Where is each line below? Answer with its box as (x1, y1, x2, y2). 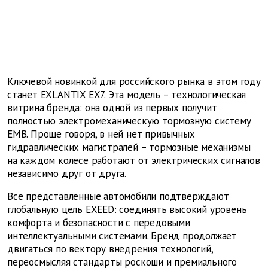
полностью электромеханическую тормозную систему (7, 114, 251, 128)
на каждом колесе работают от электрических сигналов (7, 154, 260, 167)
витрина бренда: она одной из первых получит (7, 101, 217, 115)
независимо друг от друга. (7, 167, 127, 181)
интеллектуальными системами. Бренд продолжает (7, 229, 237, 243)
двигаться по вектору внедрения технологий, (7, 242, 213, 256)
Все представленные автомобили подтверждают (7, 190, 229, 203)
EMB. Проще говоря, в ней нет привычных (7, 127, 195, 141)
